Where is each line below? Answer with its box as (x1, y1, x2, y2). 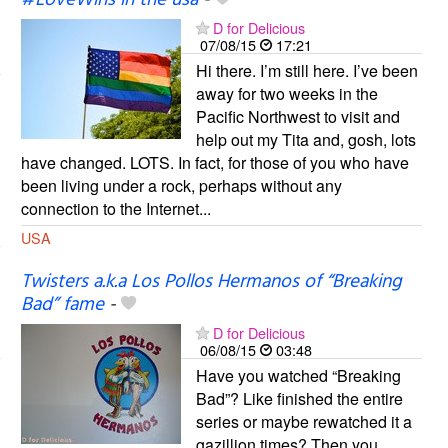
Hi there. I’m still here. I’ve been (195, 59, 418, 83)
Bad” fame (20, 290, 104, 321)
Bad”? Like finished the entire (195, 387, 403, 411)
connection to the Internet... (20, 197, 211, 221)
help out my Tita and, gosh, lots (195, 128, 416, 152)
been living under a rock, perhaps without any (20, 174, 342, 198)
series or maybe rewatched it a (195, 410, 412, 434)
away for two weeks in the (195, 82, 378, 106)
